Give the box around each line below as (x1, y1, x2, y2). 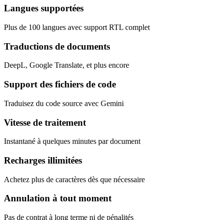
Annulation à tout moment (4, 193, 111, 204)
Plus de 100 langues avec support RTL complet (4, 23, 150, 31)
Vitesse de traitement (4, 117, 86, 128)
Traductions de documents (4, 41, 110, 52)
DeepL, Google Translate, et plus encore (4, 61, 129, 70)
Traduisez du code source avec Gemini (4, 99, 124, 108)
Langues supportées (4, 3, 83, 14)
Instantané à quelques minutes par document (4, 137, 140, 146)
